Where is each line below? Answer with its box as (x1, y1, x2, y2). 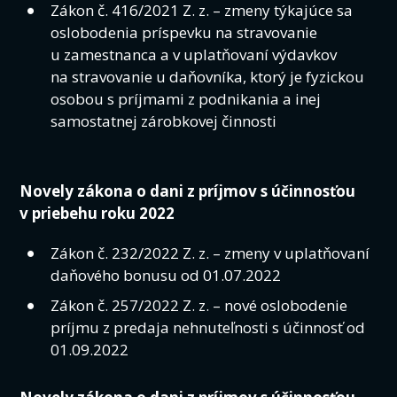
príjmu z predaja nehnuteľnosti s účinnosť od (51, 316, 366, 338)
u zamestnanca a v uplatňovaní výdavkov (51, 44, 338, 66)
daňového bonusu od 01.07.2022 (51, 265, 282, 286)
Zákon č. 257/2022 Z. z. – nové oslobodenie (51, 294, 348, 315)
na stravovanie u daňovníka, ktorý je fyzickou (51, 66, 365, 88)
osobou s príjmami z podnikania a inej (51, 89, 322, 110)
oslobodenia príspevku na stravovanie (51, 22, 318, 43)
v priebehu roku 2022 (19, 203, 175, 223)
